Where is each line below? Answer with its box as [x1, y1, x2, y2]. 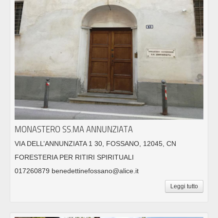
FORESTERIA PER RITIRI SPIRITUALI [15, 153, 134, 161]
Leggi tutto [170, 182, 198, 190]
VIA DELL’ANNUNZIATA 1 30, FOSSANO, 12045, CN [15, 139, 176, 147]
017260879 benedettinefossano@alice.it [15, 166, 139, 175]
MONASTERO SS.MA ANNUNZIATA [15, 124, 133, 134]
